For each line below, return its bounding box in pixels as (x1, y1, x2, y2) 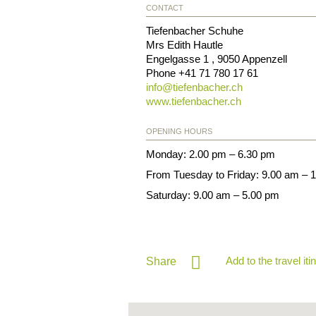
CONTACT (146, 3, 183, 12)
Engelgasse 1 (146, 52, 212, 65)
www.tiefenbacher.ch (146, 95, 241, 107)
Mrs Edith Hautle (146, 38, 223, 51)
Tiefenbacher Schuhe (146, 24, 243, 37)
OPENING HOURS (146, 126, 212, 135)
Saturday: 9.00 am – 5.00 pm (146, 188, 279, 201)
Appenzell (242, 52, 287, 65)
